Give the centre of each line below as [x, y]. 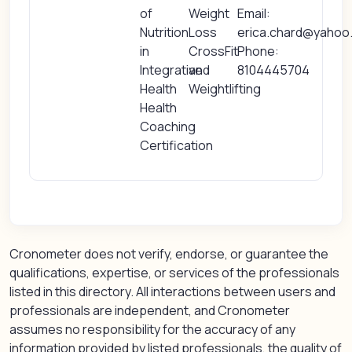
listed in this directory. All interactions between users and [172, 291]
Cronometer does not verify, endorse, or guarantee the [169, 254]
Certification [176, 145]
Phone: [258, 51]
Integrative [171, 70]
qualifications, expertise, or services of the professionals [174, 273]
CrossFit [213, 51]
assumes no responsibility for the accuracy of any [152, 329]
